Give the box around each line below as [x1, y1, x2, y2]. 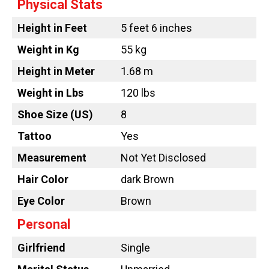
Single [121, 241, 150, 255]
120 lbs [121, 86, 156, 100]
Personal [17, 217, 70, 232]
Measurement [17, 151, 86, 165]
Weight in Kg [17, 43, 79, 56]
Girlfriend [17, 241, 65, 255]
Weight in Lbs [17, 86, 83, 100]
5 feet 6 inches [121, 22, 192, 35]
